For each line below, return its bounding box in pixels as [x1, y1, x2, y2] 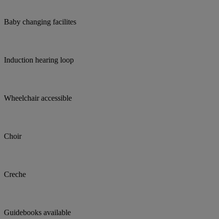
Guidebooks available [4, 208, 71, 217]
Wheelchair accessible [4, 94, 72, 103]
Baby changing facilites [4, 18, 76, 26]
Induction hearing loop [4, 56, 74, 65]
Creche [4, 170, 26, 179]
